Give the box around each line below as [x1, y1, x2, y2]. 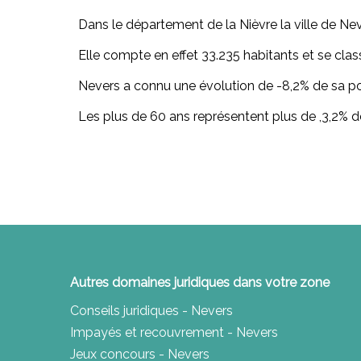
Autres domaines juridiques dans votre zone [70, 275, 330, 291]
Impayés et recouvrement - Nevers [70, 325, 278, 341]
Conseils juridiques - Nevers [70, 303, 233, 319]
